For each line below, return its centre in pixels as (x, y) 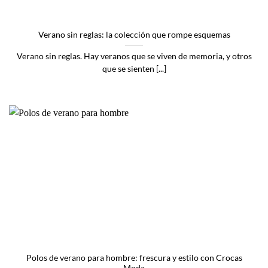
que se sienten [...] (134, 69)
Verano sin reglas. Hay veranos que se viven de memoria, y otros (134, 57)
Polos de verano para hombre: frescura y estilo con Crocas (134, 258)
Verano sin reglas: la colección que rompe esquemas (134, 35)
